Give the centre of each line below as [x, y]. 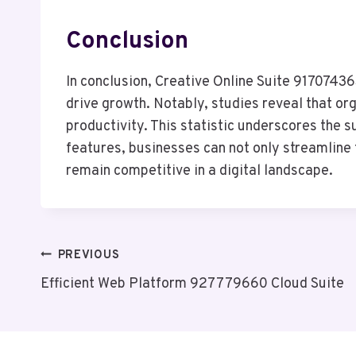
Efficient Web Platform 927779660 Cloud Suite [192, 284]
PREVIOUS [89, 255]
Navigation [99, 296]
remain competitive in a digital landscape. [199, 171]
